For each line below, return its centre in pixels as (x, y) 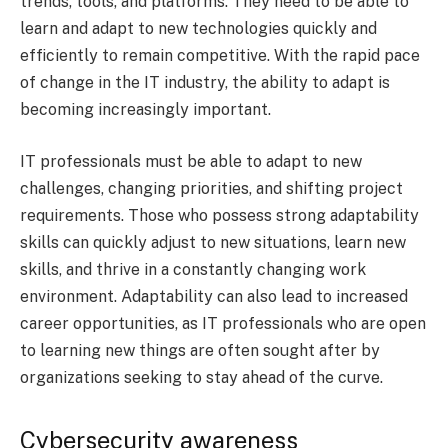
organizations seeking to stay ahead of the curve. (201, 377)
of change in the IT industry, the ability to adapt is (205, 83)
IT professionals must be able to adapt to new (191, 161)
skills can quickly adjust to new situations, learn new (213, 242)
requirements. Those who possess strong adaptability (219, 215)
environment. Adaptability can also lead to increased (214, 296)
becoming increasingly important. (147, 110)
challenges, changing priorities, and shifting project (211, 188)
